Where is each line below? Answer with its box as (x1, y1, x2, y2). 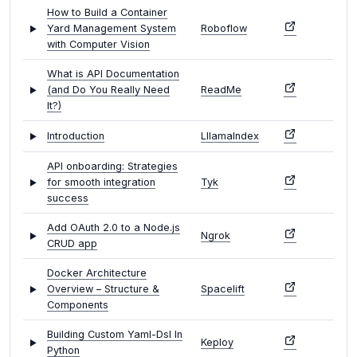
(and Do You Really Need (47, 84, 170, 96)
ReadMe (201, 84, 241, 96)
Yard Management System (47, 22, 176, 35)
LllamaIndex (201, 130, 259, 143)
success (47, 192, 88, 205)
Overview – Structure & (47, 283, 159, 296)
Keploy (201, 336, 233, 349)
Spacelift (201, 283, 245, 296)
